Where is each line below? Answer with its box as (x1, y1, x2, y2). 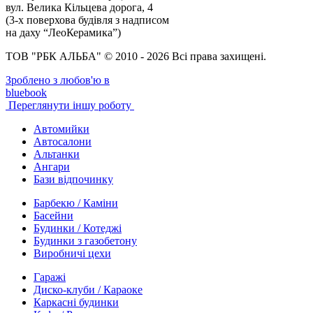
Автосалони (34, 136, 92, 148)
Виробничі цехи (34, 247, 111, 260)
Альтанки (34, 148, 80, 161)
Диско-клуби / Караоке (34, 284, 143, 296)
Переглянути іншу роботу (6, 99, 134, 112)
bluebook (6, 87, 47, 99)
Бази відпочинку (34, 173, 113, 186)
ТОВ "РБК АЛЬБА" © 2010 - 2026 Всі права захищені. (6, 50, 266, 63)
